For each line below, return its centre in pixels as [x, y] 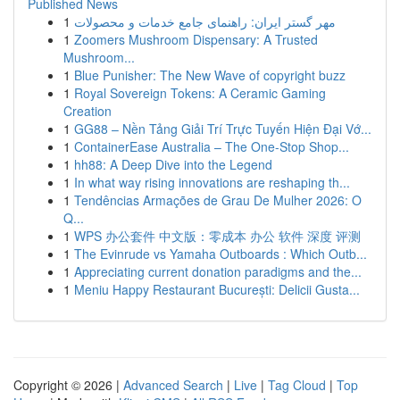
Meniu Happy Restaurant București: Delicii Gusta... [217, 289]
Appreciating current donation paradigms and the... [218, 271]
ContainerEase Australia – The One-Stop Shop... [212, 146]
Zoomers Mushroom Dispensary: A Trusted [196, 39]
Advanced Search [173, 385]
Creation [87, 111]
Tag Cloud [297, 385]
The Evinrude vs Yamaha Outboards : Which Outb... [221, 254]
